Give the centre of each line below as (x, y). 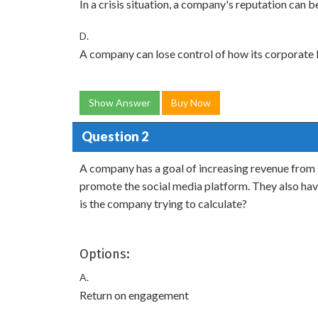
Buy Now (191, 102)
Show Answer (120, 102)
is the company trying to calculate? (163, 203)
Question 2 (115, 136)
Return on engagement (134, 295)
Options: (105, 254)
